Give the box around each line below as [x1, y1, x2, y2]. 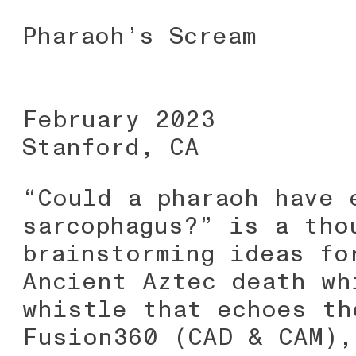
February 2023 [22, 103, 216, 137]
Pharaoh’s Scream [22, 20, 257, 53]
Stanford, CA [22, 131, 200, 164]
